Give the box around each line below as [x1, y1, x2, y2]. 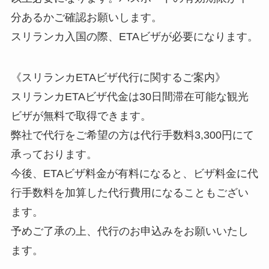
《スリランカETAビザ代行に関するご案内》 [10, 71, 226, 83]
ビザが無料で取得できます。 [10, 109, 151, 122]
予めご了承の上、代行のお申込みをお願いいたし [10, 225, 249, 237]
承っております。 [10, 148, 97, 160]
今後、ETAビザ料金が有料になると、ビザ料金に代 [10, 167, 258, 180]
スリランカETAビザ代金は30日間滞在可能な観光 [10, 90, 249, 103]
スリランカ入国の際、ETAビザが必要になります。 [10, 30, 258, 43]
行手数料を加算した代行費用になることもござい [10, 186, 249, 199]
